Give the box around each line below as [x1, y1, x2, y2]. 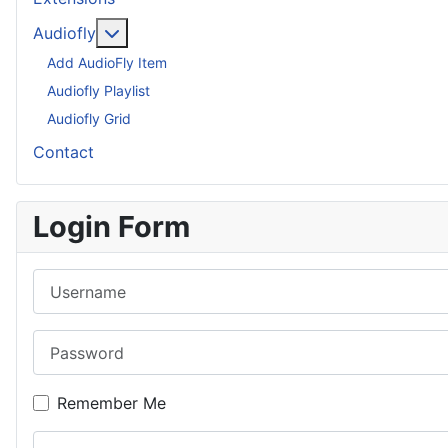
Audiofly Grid [47, 109, 131, 127]
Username [32, 270, 108, 290]
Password [32, 331, 106, 352]
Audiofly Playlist [47, 81, 150, 99]
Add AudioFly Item [47, 53, 167, 71]
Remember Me [57, 393, 166, 414]
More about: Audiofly [119, 22, 279, 42]
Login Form [33, 209, 190, 244]
